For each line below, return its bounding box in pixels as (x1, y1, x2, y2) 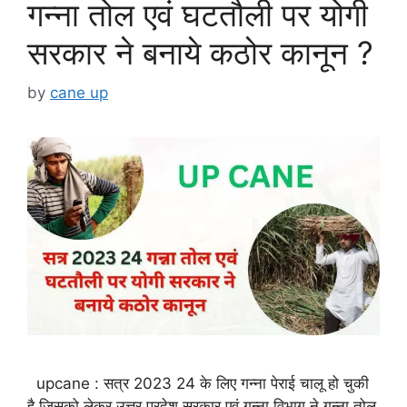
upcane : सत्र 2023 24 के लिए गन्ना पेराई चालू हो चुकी (27, 374, 369, 393)
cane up (50, 84, 108, 103)
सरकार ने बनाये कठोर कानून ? (27, 33, 373, 72)
